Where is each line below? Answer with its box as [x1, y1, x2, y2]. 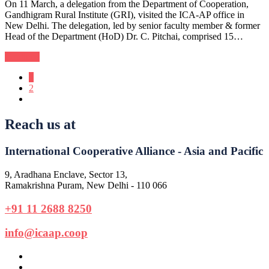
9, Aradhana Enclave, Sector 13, [5, 169, 127, 180]
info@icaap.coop [5, 226, 88, 240]
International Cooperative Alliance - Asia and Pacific [5, 145, 263, 158]
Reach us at [5, 116, 76, 133]
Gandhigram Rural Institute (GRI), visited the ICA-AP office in [5, 10, 244, 20]
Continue [5, 52, 40, 62]
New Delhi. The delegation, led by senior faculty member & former [5, 20, 260, 31]
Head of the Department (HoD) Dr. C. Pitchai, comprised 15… [5, 31, 243, 42]
